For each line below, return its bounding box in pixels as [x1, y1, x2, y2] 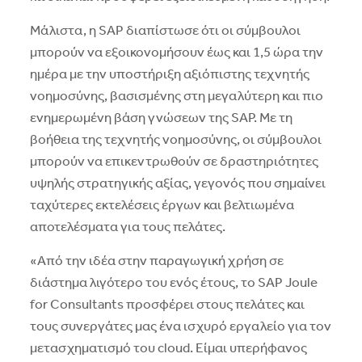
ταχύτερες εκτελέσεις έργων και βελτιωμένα [29, 198, 294, 213]
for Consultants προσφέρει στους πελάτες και [29, 297, 305, 312]
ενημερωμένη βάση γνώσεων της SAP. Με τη [29, 111, 293, 125]
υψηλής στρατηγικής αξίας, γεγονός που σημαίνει [29, 176, 326, 191]
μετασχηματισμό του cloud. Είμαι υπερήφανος [29, 341, 307, 356]
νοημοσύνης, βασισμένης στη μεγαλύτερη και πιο [29, 89, 323, 103]
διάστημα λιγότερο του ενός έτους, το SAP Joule [29, 276, 318, 290]
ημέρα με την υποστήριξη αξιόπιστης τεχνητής [29, 67, 309, 82]
